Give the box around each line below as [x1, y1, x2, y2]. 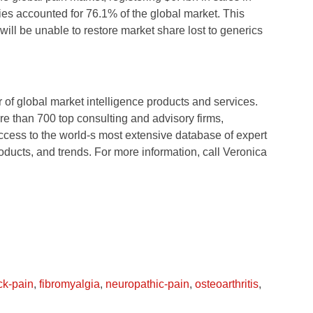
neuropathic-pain [105, 278, 189, 290]
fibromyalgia [38, 278, 100, 290]
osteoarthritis [194, 278, 259, 290]
